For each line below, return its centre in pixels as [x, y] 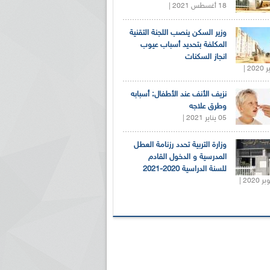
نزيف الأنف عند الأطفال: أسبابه [179, 95]
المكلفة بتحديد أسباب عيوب [184, 45]
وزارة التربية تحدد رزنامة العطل [180, 145]
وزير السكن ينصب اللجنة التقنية [178, 33]
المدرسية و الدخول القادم [187, 157]
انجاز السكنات [206, 57]
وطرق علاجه [208, 107]
